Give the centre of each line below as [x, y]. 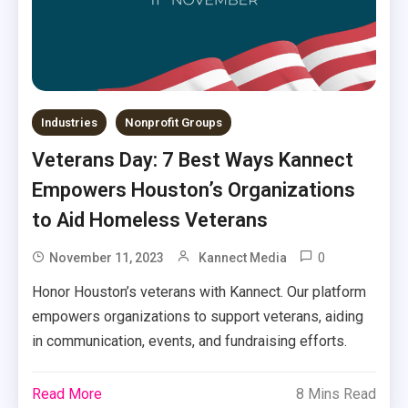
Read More [67, 393]
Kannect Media [243, 257]
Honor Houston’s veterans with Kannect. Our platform [199, 291]
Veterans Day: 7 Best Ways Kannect [193, 159]
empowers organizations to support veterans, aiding [198, 316]
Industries [70, 122]
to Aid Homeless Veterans [150, 219]
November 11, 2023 [107, 257]
